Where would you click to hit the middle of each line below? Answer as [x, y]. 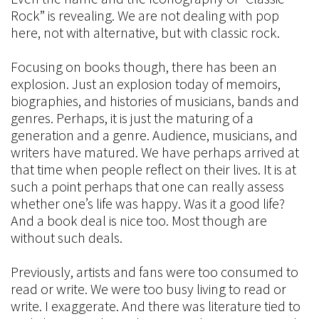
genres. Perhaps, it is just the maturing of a [132, 118]
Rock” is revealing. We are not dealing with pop [145, 15]
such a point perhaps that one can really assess [147, 186]
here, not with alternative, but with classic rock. [145, 32]
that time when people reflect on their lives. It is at [153, 169]
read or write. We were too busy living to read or [148, 289]
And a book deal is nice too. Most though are [139, 220]
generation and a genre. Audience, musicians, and [154, 135]
